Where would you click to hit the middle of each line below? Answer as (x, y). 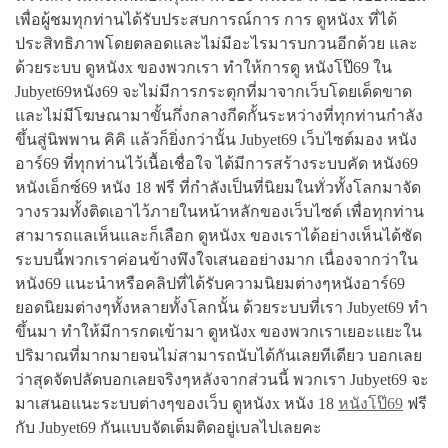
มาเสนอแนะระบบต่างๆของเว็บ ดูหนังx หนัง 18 (176, 403)
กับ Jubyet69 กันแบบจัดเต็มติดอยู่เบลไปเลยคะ (168, 427)
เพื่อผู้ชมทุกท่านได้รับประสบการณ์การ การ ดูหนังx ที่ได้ (206, 19)
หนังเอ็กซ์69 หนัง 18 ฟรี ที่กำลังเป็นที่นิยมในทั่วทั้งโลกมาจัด (218, 187)
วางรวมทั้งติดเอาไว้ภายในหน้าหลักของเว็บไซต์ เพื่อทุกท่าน (219, 211)
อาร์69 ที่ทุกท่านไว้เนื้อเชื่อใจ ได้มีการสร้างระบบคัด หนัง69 (216, 163)
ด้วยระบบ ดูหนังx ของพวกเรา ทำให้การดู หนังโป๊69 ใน (203, 67)
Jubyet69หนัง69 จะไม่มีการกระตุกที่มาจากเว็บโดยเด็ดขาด (213, 91)
